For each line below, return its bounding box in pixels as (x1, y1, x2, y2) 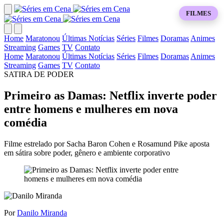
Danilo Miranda (17, 208, 67, 217)
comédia (4, 115, 47, 129)
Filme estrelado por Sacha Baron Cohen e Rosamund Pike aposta (4, 139, 209, 148)
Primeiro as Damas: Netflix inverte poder (4, 88, 217, 102)
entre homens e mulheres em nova (4, 102, 178, 115)
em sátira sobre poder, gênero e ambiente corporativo (4, 148, 170, 157)
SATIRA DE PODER (4, 70, 74, 78)
